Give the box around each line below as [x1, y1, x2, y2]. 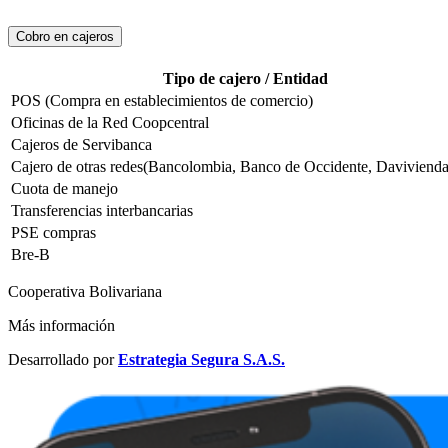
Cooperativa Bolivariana [8, 283, 162, 301]
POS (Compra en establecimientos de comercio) [11, 92, 313, 110]
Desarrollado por [8, 351, 118, 369]
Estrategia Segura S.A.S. [118, 351, 285, 369]
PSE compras [11, 224, 96, 242]
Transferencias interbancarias [11, 202, 193, 220]
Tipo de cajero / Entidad [163, 70, 328, 88]
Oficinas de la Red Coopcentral [11, 114, 209, 132]
